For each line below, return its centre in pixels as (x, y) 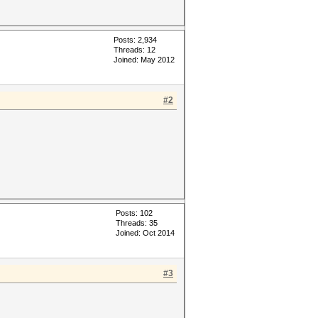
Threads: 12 (135, 50)
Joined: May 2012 (144, 60)
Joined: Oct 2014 (145, 233)
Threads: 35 (137, 223)
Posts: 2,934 (135, 40)
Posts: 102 (134, 213)
